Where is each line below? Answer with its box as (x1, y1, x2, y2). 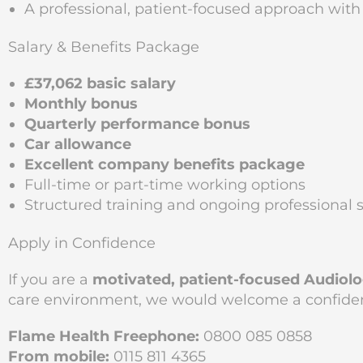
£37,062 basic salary (24, 75, 176, 92)
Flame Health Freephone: (8, 327, 199, 345)
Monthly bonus (24, 95, 138, 113)
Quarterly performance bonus (24, 115, 250, 133)
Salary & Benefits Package (8, 38, 199, 56)
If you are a (8, 271, 92, 288)
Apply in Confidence (8, 234, 156, 252)
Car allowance (24, 135, 131, 153)
